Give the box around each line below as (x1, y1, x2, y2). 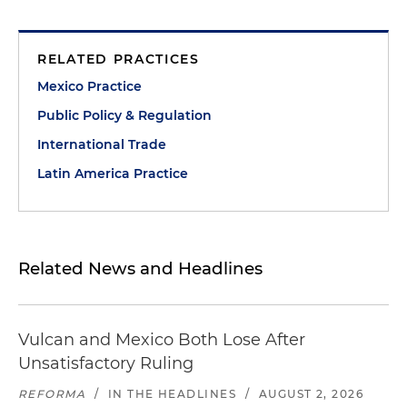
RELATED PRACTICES (37, 51, 200, 67)
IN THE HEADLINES (107, 387, 237, 401)
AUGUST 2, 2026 (258, 387, 364, 401)
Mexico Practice (37, 78, 142, 94)
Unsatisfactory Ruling (18, 353, 194, 373)
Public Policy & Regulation (37, 107, 212, 124)
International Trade (37, 136, 166, 153)
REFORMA (18, 387, 86, 401)
